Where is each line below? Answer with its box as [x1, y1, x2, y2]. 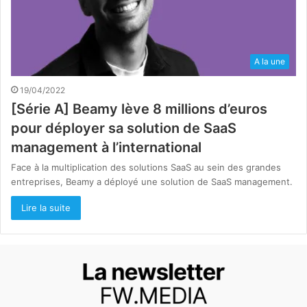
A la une [254, 56, 285, 67]
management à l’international [11, 139, 201, 156]
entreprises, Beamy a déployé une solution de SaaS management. [11, 176, 293, 188]
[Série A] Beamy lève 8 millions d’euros [11, 101, 267, 118]
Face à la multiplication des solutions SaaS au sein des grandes [11, 162, 281, 173]
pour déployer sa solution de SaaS [11, 120, 236, 137]
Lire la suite [21, 202, 71, 214]
